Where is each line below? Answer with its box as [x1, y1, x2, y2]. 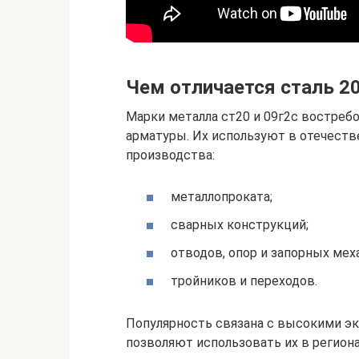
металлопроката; [171, 188, 272, 204]
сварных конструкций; [171, 216, 309, 232]
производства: [126, 147, 215, 163]
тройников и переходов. [171, 273, 317, 289]
